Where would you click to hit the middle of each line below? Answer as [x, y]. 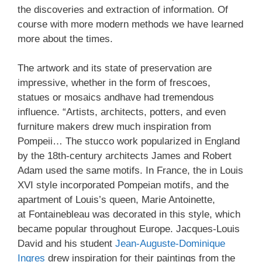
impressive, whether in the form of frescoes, [114, 83]
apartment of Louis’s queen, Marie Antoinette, [116, 200]
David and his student [66, 244]
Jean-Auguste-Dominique [170, 244]
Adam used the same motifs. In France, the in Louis [130, 170]
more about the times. [65, 39]
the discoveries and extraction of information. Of [123, 9]
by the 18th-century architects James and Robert [125, 156]
